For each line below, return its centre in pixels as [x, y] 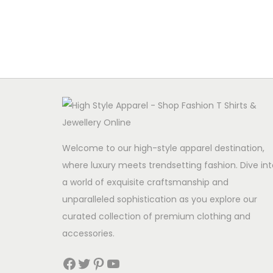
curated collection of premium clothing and [156, 216]
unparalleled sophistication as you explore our [160, 199]
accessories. [88, 233]
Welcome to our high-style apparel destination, [163, 148]
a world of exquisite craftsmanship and [145, 182]
